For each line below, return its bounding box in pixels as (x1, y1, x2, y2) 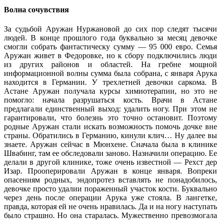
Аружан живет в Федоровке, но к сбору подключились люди (4, 51, 217, 60)
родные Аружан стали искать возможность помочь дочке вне (4, 122, 217, 131)
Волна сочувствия (4, 5, 69, 14)
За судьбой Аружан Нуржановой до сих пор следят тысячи (4, 25, 217, 34)
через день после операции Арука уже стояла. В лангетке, (4, 193, 217, 202)
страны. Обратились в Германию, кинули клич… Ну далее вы (4, 131, 217, 140)
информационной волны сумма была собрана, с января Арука (4, 69, 217, 78)
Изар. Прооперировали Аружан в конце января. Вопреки (4, 167, 217, 176)
